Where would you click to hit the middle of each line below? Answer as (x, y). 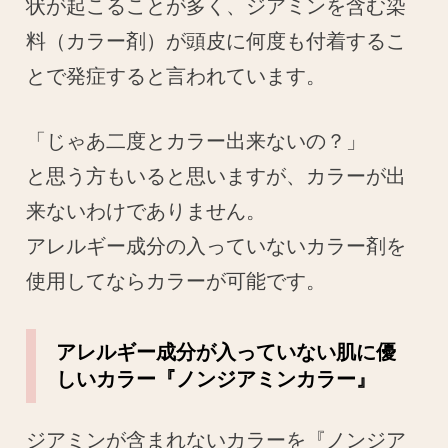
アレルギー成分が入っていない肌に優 (226, 351)
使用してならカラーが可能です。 (176, 280)
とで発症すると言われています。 (176, 75)
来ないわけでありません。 (146, 210)
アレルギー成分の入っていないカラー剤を (216, 245)
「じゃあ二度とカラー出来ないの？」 (196, 140)
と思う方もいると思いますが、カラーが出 (216, 175)
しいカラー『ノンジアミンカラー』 (216, 378)
